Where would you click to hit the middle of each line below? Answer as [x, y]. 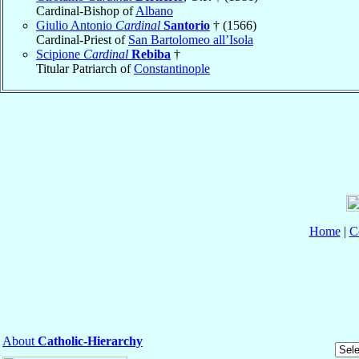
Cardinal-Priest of [82, 39]
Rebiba [151, 54]
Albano [154, 10]
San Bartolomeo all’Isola [191, 39]
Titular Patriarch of [85, 68]
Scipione [60, 54]
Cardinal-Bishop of [86, 10]
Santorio [187, 25]
